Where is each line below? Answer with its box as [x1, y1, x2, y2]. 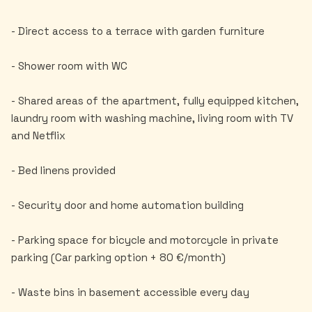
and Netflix [11, 129, 65, 142]
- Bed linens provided [11, 164, 116, 177]
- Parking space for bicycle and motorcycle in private [11, 233, 279, 247]
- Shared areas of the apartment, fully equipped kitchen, [11, 94, 299, 107]
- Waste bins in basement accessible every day [11, 286, 249, 299]
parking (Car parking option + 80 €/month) [11, 251, 226, 264]
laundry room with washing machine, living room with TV [11, 111, 293, 125]
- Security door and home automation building [11, 198, 244, 212]
